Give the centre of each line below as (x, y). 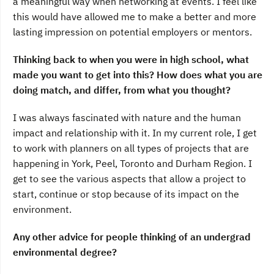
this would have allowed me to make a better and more (135, 17)
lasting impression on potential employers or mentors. (132, 32)
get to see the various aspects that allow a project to (129, 179)
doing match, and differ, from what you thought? (122, 90)
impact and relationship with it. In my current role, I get (135, 133)
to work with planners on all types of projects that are (131, 148)
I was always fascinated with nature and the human (127, 118)
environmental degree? (65, 252)
